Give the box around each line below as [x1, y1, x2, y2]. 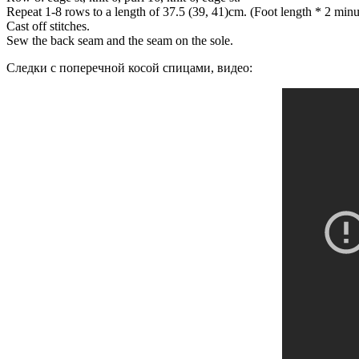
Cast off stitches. [6, 19, 90, 34]
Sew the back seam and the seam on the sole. [6, 34, 233, 48]
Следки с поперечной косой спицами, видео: [6, 61, 252, 75]
